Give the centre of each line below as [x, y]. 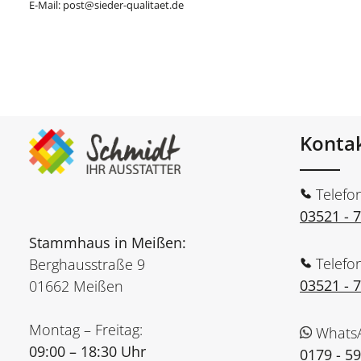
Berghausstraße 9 [87, 264]
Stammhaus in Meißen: [108, 243]
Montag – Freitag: [86, 330]
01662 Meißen [76, 286]
